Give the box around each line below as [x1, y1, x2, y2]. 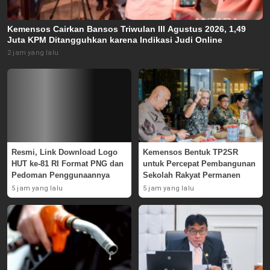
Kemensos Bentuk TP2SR [143, 147, 238, 157]
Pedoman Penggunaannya [11, 170, 110, 180]
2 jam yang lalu [7, 49, 58, 57]
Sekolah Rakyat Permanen [143, 170, 240, 180]
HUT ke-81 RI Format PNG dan [11, 159, 124, 168]
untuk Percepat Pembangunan [143, 159, 256, 168]
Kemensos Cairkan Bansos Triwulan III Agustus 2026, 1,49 [7, 24, 246, 34]
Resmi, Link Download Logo [11, 147, 118, 157]
